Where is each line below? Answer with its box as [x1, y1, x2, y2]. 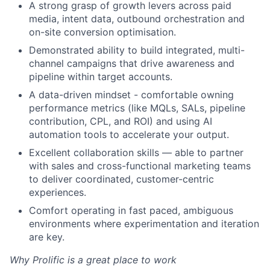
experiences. [29, 186, 86, 198]
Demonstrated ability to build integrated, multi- [29, 44, 245, 56]
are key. [29, 231, 64, 243]
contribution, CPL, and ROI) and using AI [29, 115, 212, 127]
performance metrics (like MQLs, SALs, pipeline [29, 102, 245, 114]
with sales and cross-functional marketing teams [29, 160, 251, 172]
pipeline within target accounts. [29, 71, 172, 83]
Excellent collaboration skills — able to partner [29, 146, 243, 159]
